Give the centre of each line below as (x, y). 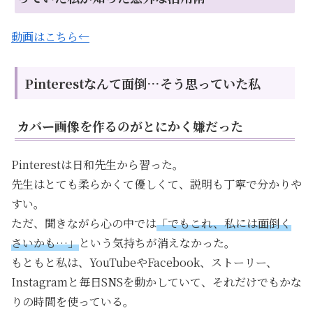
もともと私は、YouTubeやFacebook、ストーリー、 (144, 262)
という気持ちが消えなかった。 (157, 242)
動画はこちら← (50, 36)
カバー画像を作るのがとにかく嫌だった (130, 125)
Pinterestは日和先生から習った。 (97, 164)
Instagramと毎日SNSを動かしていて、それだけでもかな (156, 282)
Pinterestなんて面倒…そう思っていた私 (143, 83)
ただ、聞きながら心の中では (84, 223)
